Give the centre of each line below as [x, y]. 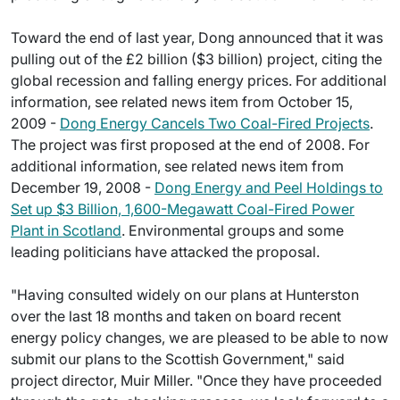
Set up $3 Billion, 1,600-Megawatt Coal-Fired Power [183, 209]
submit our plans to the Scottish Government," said [178, 359]
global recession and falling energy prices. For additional [199, 80]
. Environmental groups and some [233, 230]
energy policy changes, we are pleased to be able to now [200, 337]
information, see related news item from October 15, [182, 102]
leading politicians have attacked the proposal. [165, 252]
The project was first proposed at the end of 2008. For [190, 145]
